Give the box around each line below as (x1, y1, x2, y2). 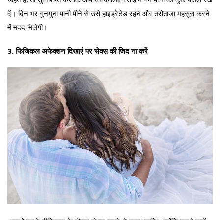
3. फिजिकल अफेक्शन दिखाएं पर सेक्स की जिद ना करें (7, 45, 148, 55)
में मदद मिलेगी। (7, 22, 48, 32)
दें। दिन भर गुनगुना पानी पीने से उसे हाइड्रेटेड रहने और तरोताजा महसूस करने (7, 8, 210, 18)
